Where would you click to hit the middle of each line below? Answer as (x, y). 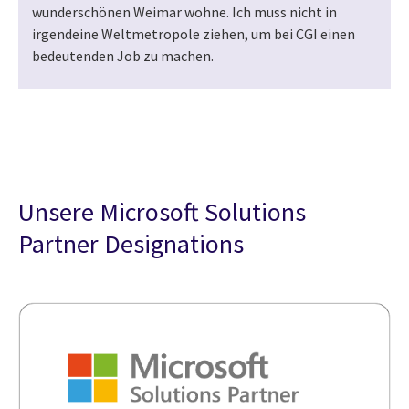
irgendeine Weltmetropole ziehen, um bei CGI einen (194, 34)
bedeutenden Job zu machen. (123, 56)
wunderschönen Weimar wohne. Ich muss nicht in (184, 12)
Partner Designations (131, 244)
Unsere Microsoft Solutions (162, 212)
